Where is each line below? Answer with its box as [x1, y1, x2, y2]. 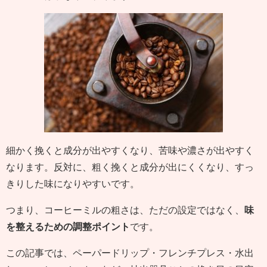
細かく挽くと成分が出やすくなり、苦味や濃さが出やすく [6, 145, 254, 156]
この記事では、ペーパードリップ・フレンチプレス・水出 [6, 248, 254, 258]
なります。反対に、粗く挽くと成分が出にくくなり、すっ [6, 162, 254, 172]
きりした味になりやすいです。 [6, 179, 139, 189]
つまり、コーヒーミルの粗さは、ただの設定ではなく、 [6, 205, 244, 215]
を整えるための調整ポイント [6, 222, 130, 232]
